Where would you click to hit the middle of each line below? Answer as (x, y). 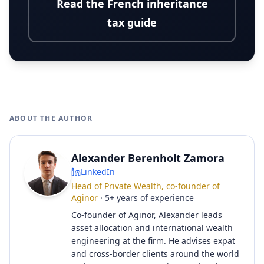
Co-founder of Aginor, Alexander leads (147, 215)
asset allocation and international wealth (152, 228)
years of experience (155, 198)
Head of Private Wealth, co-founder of (146, 186)
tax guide (132, 22)
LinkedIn (98, 172)
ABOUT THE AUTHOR (51, 118)
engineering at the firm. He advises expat (153, 241)
